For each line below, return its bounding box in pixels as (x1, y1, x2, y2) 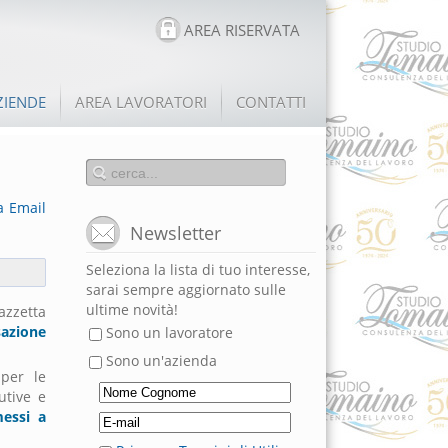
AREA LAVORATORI (75, 92, 207, 112)
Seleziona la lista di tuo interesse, (86, 260, 310, 279)
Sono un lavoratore (102, 323, 233, 342)
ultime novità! (86, 300, 178, 319)
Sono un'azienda (102, 351, 217, 370)
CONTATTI (236, 92, 306, 112)
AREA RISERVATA (184, 19, 301, 40)
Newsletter (130, 221, 221, 245)
